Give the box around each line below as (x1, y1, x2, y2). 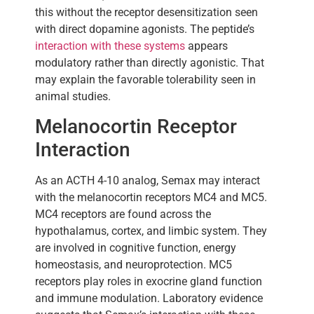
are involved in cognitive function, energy (35, 240, 236, 254)
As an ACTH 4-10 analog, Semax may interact (35, 173, 260, 187)
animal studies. (35, 89, 111, 103)
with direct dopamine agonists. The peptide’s (35, 22, 254, 36)
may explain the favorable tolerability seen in (35, 72, 256, 86)
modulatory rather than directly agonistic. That (35, 55, 264, 69)
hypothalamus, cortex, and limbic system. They (35, 224, 267, 238)
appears (185, 39, 228, 53)
